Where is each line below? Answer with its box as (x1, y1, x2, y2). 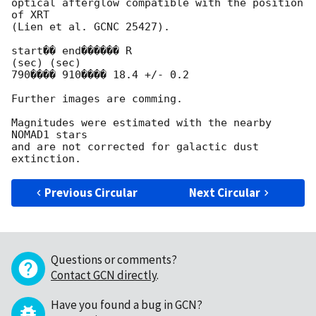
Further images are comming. (11, 92, 183, 106)
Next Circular (189, 185, 261, 201)
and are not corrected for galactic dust (11, 140, 259, 154)
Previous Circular (44, 185, 138, 201)
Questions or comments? (51, 252, 177, 268)
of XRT (11, 8, 49, 22)
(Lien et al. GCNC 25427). (11, 20, 170, 34)
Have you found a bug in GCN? (51, 297, 202, 313)
